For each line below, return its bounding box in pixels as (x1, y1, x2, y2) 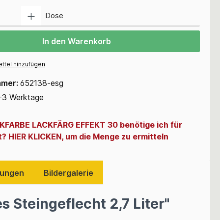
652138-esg (20, 78, 63, 88)
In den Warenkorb (42, 36, 111, 46)
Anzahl (199, 5, 218, 13)
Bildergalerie (44, 167, 93, 178)
